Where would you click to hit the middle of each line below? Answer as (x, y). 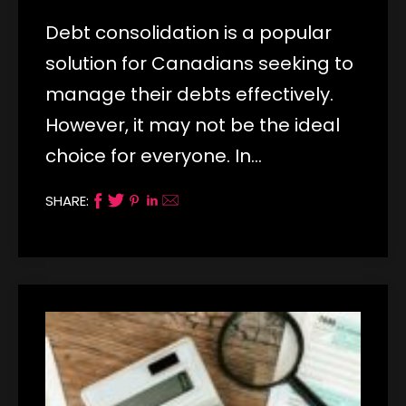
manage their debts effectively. (189, 94)
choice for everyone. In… (154, 155)
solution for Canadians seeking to (199, 63)
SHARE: (67, 200)
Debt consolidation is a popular (188, 32)
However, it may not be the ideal (193, 125)
